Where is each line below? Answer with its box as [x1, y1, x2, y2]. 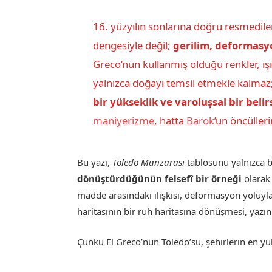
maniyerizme [92, 114, 154, 128]
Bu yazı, [77, 155, 113, 168]
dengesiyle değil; [92, 38, 173, 53]
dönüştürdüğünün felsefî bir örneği [77, 172, 242, 185]
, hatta [154, 114, 186, 128]
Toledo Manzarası [112, 155, 185, 168]
